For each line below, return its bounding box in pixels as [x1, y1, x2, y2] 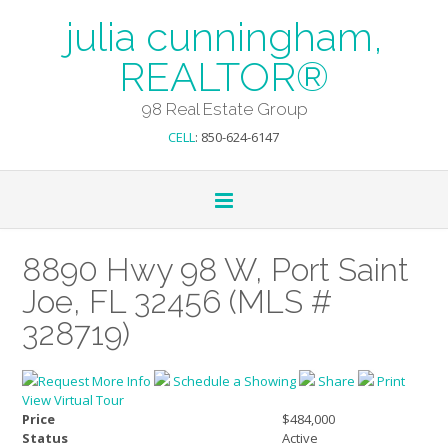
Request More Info [38, 371, 154, 390]
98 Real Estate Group [140, 99, 308, 119]
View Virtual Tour [22, 390, 124, 409]
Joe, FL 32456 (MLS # [22, 283, 332, 320]
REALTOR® [119, 53, 329, 100]
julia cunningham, [65, 13, 383, 60]
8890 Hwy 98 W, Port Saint [22, 251, 409, 288]
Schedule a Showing [170, 371, 299, 390]
